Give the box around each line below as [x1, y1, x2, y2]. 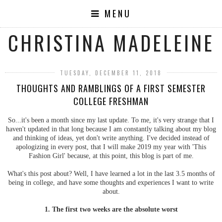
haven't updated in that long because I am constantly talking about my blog [6, 124, 216, 133]
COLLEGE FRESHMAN [73, 95, 149, 108]
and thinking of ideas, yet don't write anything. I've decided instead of [12, 133, 210, 142]
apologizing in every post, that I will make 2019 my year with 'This [16, 142, 206, 151]
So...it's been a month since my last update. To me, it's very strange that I [8, 115, 214, 124]
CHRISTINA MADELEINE [8, 28, 214, 57]
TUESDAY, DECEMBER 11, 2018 [60, 69, 162, 77]
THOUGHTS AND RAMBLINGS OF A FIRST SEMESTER [16, 82, 206, 95]
